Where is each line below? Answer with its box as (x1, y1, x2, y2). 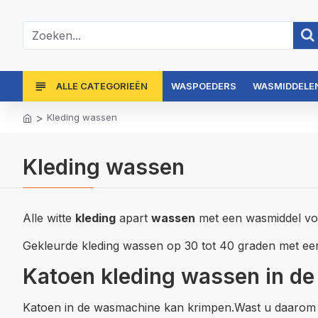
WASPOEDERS (170, 80, 236, 92)
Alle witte (23, 211, 75, 225)
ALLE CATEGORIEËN (55, 80, 148, 92)
